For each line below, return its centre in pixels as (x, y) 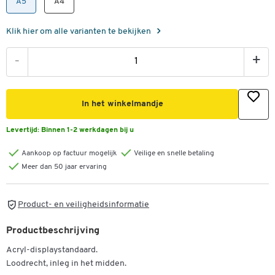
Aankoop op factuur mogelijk (69, 154)
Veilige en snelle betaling (174, 154)
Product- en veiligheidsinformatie (83, 204)
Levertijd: (24, 130)
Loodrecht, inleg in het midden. (66, 263)
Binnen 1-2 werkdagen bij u (87, 130)
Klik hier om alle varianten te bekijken (79, 32)
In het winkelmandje (122, 104)
